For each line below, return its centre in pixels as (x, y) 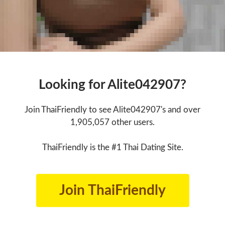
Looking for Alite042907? (113, 85)
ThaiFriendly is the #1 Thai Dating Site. (113, 148)
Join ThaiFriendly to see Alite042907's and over (113, 110)
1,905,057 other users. (113, 123)
